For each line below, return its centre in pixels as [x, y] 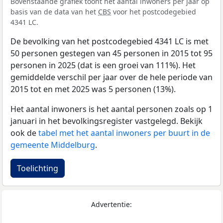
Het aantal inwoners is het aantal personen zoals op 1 [111, 109]
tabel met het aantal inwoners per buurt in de [124, 133]
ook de [24, 133]
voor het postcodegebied [154, 12]
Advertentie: [111, 205]
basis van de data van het [54, 12]
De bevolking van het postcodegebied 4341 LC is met [110, 42]
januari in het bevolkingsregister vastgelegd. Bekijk [107, 121]
